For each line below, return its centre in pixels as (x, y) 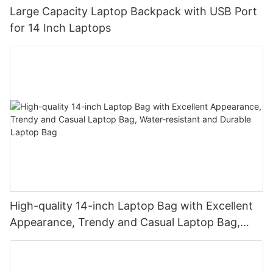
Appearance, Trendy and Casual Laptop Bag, (125, 222)
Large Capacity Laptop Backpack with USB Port (133, 12)
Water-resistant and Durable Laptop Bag (114, 238)
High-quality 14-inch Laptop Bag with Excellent (131, 205)
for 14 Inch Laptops (60, 28)
